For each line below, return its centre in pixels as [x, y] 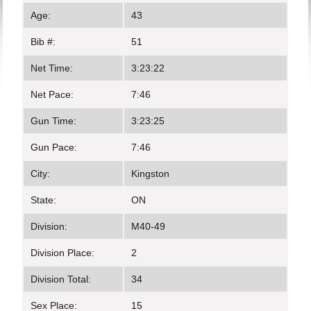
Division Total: [61, 279]
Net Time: [52, 68]
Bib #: [43, 42]
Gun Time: [54, 121]
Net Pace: [52, 94]
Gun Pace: [54, 147]
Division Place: [63, 253]
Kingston [151, 174]
